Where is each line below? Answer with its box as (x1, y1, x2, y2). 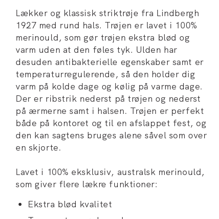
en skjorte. (16, 142, 62, 153)
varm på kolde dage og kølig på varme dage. (16, 81, 203, 92)
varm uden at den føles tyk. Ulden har (16, 44, 177, 56)
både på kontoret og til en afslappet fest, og (16, 117, 207, 129)
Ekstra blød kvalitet (28, 198, 112, 210)
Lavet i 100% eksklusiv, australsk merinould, (16, 166, 205, 178)
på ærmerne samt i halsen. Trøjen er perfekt (16, 105, 204, 117)
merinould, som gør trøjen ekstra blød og (16, 32, 190, 44)
